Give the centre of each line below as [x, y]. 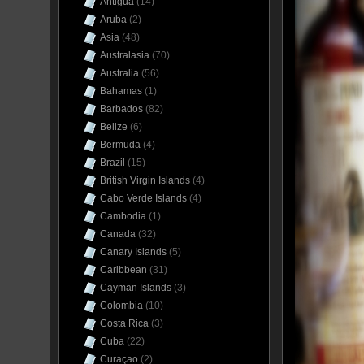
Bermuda [120, 145]
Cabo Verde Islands [143, 198]
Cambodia [123, 216]
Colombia [121, 305]
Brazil [113, 162]
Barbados [121, 109]
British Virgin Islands [145, 180]
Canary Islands [133, 252]
